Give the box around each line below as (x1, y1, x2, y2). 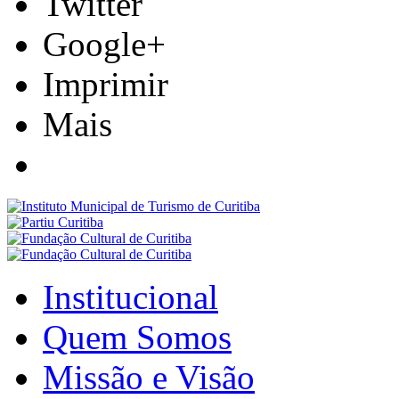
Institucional (43, 277, 218, 316)
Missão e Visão (43, 357, 255, 396)
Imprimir (43, 64, 168, 103)
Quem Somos (43, 317, 232, 356)
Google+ (43, 24, 166, 63)
